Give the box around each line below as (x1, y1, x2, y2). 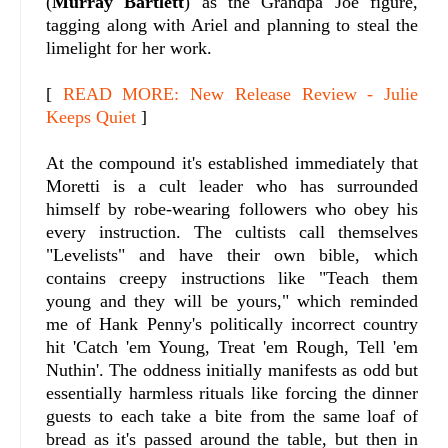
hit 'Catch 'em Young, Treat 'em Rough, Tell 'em (46, 336, 419, 357)
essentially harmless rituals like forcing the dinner (46, 382, 419, 403)
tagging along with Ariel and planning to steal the (46, 14, 419, 35)
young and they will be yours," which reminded (46, 290, 419, 311)
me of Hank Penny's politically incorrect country (46, 313, 419, 334)
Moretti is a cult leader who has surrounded (46, 175, 419, 196)
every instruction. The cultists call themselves (46, 221, 419, 242)
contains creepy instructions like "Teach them (46, 267, 419, 288)
